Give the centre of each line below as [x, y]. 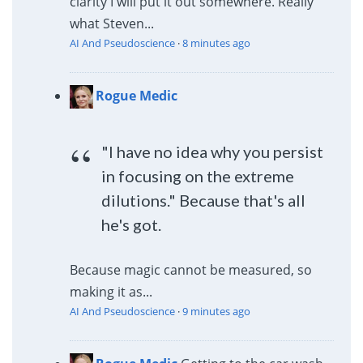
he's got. [132, 224]
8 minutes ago [216, 43]
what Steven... [111, 23]
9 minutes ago [216, 311]
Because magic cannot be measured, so [190, 269]
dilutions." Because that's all [204, 200]
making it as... [111, 291]
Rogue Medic [136, 95]
